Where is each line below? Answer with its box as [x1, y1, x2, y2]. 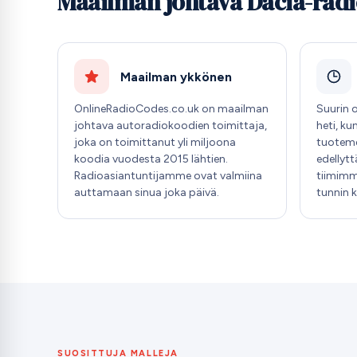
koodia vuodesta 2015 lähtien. [74, 151, 228, 166]
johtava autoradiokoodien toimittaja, [74, 118, 267, 132]
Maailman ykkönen [120, 69, 232, 84]
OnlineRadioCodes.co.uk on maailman [74, 101, 269, 116]
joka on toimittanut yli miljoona [74, 135, 236, 149]
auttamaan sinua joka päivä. [74, 185, 219, 199]
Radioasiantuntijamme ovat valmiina [74, 168, 262, 182]
